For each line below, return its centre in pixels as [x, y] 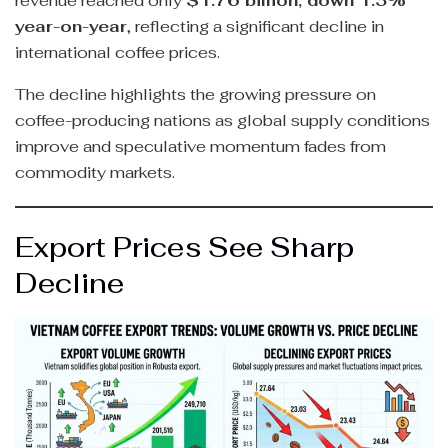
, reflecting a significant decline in [255, 26]
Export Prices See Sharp [184, 248]
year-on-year [71, 26]
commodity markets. [95, 172]
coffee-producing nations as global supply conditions [222, 120]
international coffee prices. [117, 52]
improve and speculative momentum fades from [200, 146]
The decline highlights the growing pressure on [195, 94]
